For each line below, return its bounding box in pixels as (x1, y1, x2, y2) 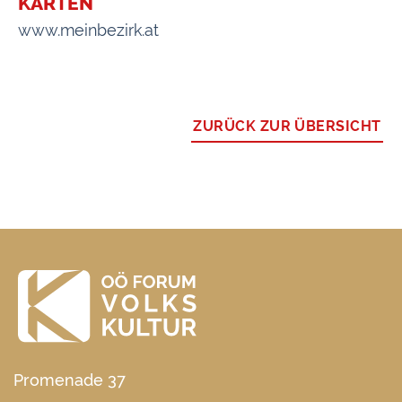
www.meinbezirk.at (18, 20, 159, 39)
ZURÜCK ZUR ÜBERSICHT (193, 117, 381, 135)
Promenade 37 (13, 370, 126, 389)
